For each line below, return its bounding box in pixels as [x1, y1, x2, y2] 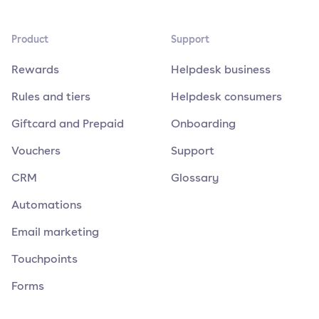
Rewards [11, 61, 59, 78]
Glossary [171, 169, 219, 186]
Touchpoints [11, 251, 78, 267]
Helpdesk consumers [171, 88, 282, 105]
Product [11, 32, 48, 46]
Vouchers [11, 142, 61, 159]
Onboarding [171, 115, 236, 132]
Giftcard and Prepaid [11, 115, 124, 132]
